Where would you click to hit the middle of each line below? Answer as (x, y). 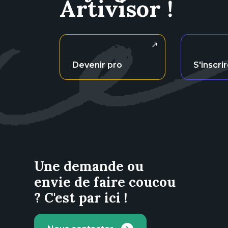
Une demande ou (89, 166)
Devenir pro (97, 65)
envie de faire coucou (105, 182)
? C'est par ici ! (81, 198)
